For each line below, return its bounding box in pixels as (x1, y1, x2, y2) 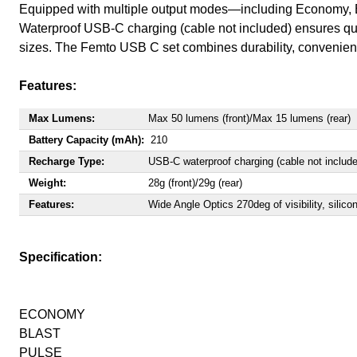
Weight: (29, 177, 66, 189)
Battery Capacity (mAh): (29, 134, 144, 146)
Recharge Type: (29, 155, 104, 167)
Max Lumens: (29, 112, 95, 124)
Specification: (19, 250, 102, 264)
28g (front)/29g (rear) (148, 177, 242, 189)
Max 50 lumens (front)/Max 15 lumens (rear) (148, 112, 351, 124)
